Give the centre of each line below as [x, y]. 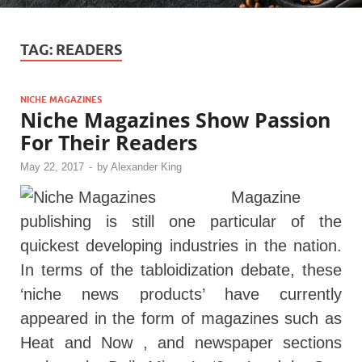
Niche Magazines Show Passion [175, 120]
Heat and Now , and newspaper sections [181, 343]
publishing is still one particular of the [181, 222]
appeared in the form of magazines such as [181, 319]
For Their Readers [109, 143]
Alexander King [146, 167]
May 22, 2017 [52, 167]
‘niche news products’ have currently [181, 295]
